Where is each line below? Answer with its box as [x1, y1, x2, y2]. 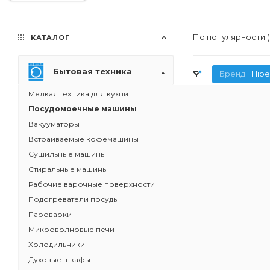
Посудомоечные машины [28, 104, 137, 113]
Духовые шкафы [28, 255, 90, 264]
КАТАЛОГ [28, 33, 70, 42]
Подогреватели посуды [28, 195, 119, 204]
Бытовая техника [53, 66, 132, 76]
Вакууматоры [28, 119, 80, 128]
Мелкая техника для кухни [28, 89, 128, 98]
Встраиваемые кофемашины [28, 134, 139, 143]
